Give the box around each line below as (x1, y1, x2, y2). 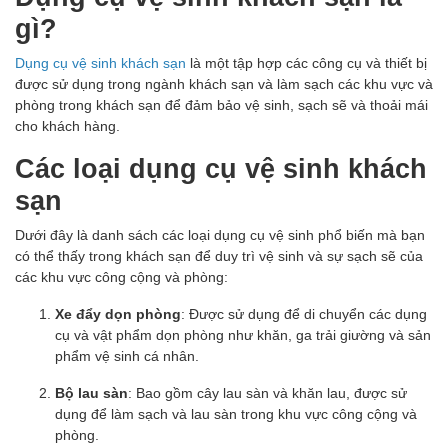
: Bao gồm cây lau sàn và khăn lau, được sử (128, 383, 407, 401)
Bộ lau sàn (55, 383, 128, 401)
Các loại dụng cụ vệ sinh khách (15, 150, 427, 184)
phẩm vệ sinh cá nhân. (55, 346, 199, 364)
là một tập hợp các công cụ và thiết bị (186, 53, 427, 71)
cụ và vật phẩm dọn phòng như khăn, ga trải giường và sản (55, 325, 431, 343)
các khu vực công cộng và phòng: (15, 267, 228, 285)
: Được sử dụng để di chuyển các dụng (181, 304, 427, 322)
